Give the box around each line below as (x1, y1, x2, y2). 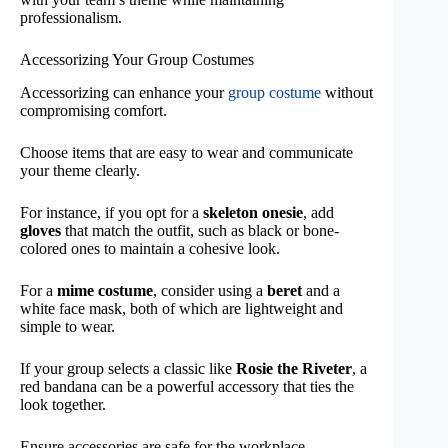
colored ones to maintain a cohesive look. (20, 240, 280, 258)
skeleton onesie (203, 204, 303, 222)
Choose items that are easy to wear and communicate (20, 144, 353, 162)
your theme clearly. (20, 162, 140, 180)
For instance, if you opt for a (20, 204, 203, 222)
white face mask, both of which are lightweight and (20, 300, 343, 318)
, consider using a (153, 282, 267, 300)
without (321, 84, 373, 102)
